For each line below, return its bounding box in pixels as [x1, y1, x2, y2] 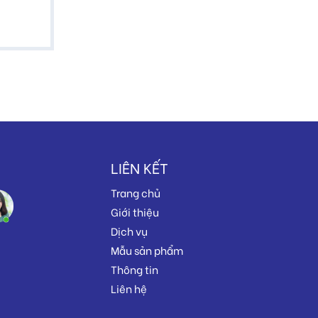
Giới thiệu [111, 204, 159, 220]
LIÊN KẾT [111, 157, 168, 178]
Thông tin [111, 261, 158, 278]
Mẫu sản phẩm [111, 242, 183, 258]
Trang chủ [111, 185, 160, 201]
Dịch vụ [111, 223, 148, 239]
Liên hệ [111, 280, 147, 297]
